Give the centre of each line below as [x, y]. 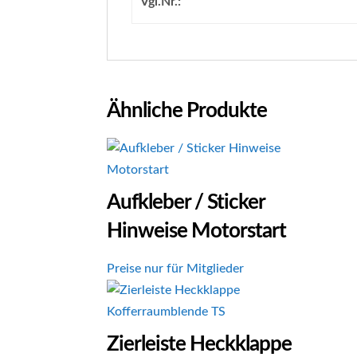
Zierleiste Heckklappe [200, 344]
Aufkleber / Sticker [186, 202]
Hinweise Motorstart [197, 231]
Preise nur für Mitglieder [176, 269]
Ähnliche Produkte [187, 111]
